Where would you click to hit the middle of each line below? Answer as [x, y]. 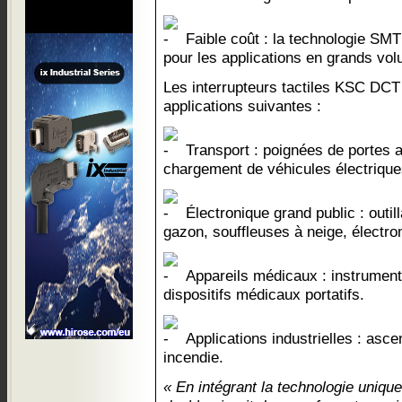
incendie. [193, 357]
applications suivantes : [242, 106]
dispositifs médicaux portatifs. [264, 294]
